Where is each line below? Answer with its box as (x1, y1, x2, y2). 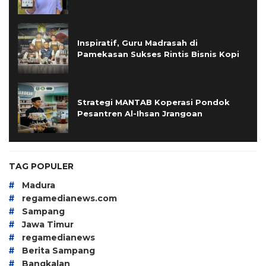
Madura (22, 180, 55, 191)
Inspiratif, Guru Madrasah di (77, 37, 198, 47)
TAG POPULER (9, 161, 74, 172)
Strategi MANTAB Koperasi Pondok (77, 97, 230, 107)
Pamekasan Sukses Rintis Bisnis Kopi (77, 49, 239, 59)
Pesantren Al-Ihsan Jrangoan (77, 108, 202, 118)
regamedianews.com (22, 193, 117, 204)
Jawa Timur (22, 219, 74, 230)
